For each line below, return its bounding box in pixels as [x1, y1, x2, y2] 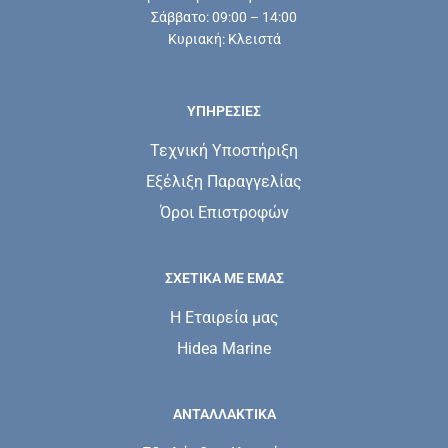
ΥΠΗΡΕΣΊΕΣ [187, 102, 261, 119]
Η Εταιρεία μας [169, 307, 279, 327]
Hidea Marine [177, 338, 271, 358]
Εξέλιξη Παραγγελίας [146, 171, 302, 191]
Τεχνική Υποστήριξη [150, 140, 298, 160]
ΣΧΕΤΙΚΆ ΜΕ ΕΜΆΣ [164, 269, 284, 286]
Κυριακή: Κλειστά [167, 30, 281, 47]
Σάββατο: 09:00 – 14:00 [151, 8, 297, 25]
